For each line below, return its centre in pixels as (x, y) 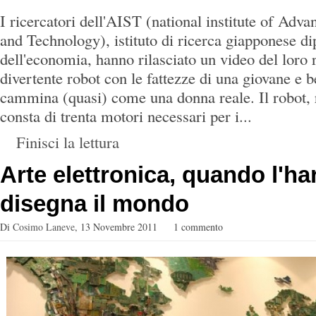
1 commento (198, 227)
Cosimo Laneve (44, 227)
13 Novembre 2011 (119, 227)
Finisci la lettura (68, 142)
